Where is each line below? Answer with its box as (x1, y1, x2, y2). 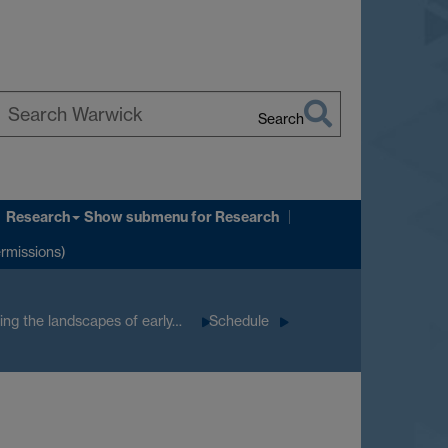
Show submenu (84, 208, 188, 227)
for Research (188, 208, 279, 227)
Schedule (209, 311, 269, 329)
